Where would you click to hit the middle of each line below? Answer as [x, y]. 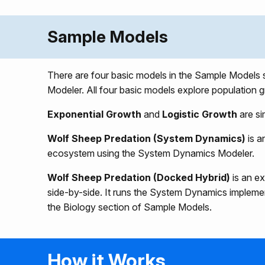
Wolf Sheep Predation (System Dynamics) [146, 138]
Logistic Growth [200, 114]
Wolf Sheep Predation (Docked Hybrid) [139, 177]
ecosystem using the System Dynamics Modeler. [151, 153]
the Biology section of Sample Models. [130, 207]
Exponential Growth [94, 114]
